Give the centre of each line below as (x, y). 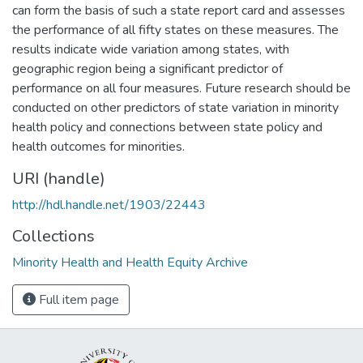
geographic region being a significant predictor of (147, 68)
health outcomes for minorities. (98, 146)
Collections (53, 236)
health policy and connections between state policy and (167, 127)
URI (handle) (59, 178)
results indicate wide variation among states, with (151, 49)
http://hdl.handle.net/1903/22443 (109, 205)
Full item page (77, 299)
